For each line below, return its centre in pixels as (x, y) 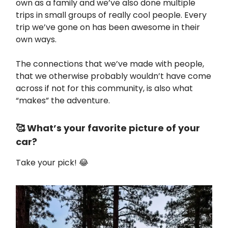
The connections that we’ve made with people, (110, 64)
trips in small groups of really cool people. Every (111, 15)
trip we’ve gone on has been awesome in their (108, 27)
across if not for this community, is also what (104, 89)
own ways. (36, 40)
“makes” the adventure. (63, 101)
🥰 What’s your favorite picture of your (108, 128)
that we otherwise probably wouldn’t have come (113, 76)
